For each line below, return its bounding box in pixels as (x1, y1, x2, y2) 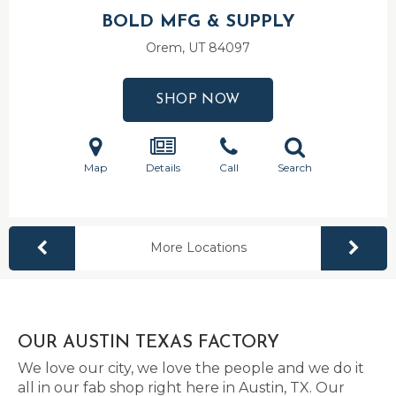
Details (146, 161, 180, 174)
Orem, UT (146, 40, 209, 56)
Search (278, 161, 312, 174)
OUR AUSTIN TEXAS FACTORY (18, 334, 279, 352)
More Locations (149, 240, 247, 255)
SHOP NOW (156, 93, 240, 107)
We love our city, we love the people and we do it (18, 360, 364, 377)
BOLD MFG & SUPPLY (101, 13, 295, 31)
